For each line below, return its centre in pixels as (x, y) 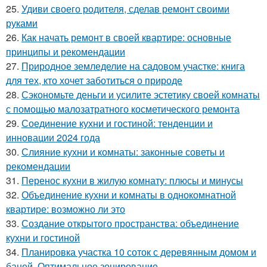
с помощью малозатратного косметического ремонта (123, 108)
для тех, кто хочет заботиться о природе (94, 80)
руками (22, 23)
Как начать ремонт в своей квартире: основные (126, 37)
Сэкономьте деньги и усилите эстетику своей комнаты (141, 94)
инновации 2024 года (53, 137)
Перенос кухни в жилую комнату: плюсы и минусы (132, 180)
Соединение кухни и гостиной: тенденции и (117, 123)
